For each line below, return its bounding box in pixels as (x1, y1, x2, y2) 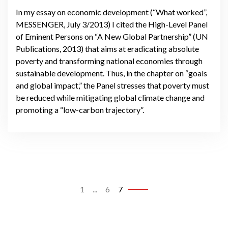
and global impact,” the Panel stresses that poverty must (16, 80, 209, 90)
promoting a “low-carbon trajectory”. (16, 104, 144, 115)
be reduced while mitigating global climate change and (16, 92, 205, 102)
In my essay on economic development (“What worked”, (16, 7, 207, 17)
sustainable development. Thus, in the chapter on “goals (16, 68, 207, 78)
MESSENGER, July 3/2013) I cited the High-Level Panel (16, 19, 208, 29)
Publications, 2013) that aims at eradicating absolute (16, 43, 199, 53)
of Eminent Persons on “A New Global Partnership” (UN (16, 31, 208, 41)
